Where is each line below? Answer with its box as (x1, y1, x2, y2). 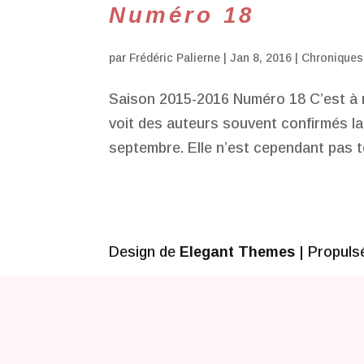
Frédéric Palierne (129, 51, 221, 64)
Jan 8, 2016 (230, 51, 292, 64)
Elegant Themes (180, 244, 296, 260)
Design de (109, 244, 180, 260)
